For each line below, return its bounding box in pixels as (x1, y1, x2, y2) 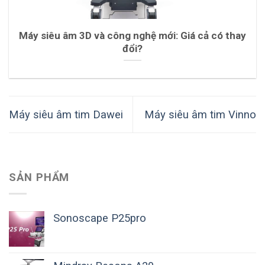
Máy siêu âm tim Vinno (144, 108, 256, 121)
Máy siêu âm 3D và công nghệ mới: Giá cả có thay (19, 29, 246, 41)
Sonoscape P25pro (53, 212, 146, 225)
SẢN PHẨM (9, 170, 70, 183)
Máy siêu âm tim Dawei (9, 108, 123, 121)
